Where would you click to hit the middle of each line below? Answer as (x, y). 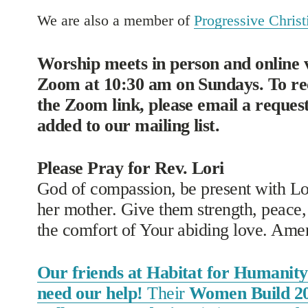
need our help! (90, 294)
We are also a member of (115, 21)
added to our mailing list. (130, 126)
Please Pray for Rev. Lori (130, 168)
